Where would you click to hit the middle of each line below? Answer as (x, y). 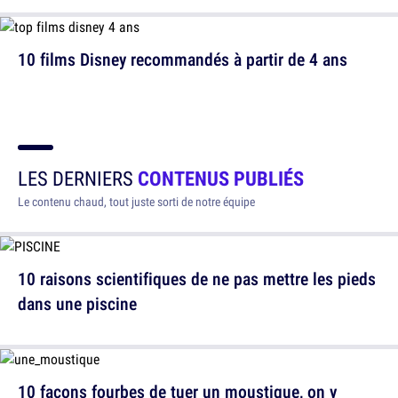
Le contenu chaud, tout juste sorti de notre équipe (136, 202)
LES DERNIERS (78, 178)
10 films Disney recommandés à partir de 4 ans (183, 59)
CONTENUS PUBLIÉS (221, 178)
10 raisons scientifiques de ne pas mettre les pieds (197, 279)
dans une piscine (77, 303)
